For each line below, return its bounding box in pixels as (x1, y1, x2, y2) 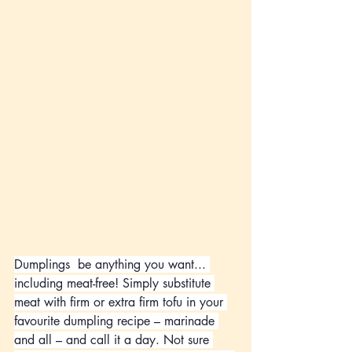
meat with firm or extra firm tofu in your (14, 293, 227, 310)
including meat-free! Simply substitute (14, 274, 214, 291)
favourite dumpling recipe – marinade (14, 312, 218, 329)
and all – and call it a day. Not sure (14, 331, 213, 348)
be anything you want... (74, 255, 210, 273)
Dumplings (14, 255, 70, 273)
